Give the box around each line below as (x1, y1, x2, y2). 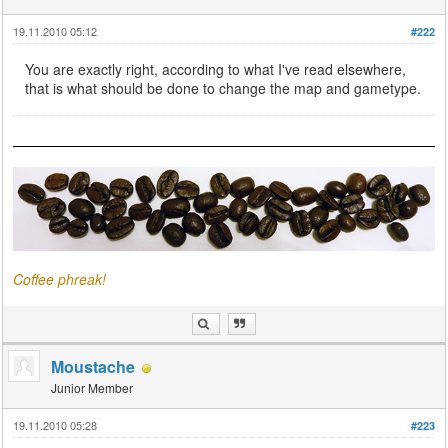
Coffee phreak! (13, 269, 107, 290)
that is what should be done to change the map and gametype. (25, 78, 422, 98)
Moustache (51, 355, 136, 379)
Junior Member (51, 379, 134, 397)
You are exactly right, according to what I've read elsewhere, (25, 59, 407, 79)
